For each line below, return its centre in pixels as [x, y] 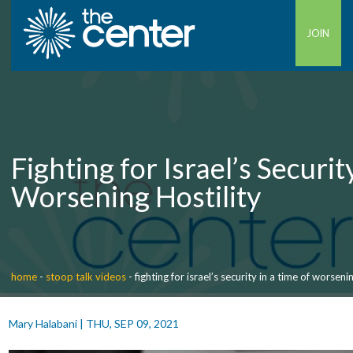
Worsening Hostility [136, 196]
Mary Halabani [43, 323]
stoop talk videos [86, 277]
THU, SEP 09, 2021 [132, 323]
